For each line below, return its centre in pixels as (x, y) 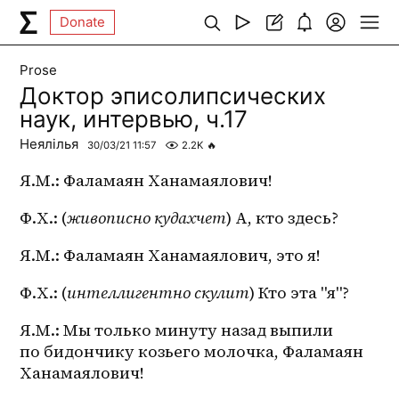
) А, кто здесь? (283, 218)
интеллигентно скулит (159, 293)
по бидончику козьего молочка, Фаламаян (192, 352)
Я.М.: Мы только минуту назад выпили (177, 330)
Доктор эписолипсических (173, 95)
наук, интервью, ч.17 (134, 118)
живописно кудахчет (147, 218)
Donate (83, 22)
